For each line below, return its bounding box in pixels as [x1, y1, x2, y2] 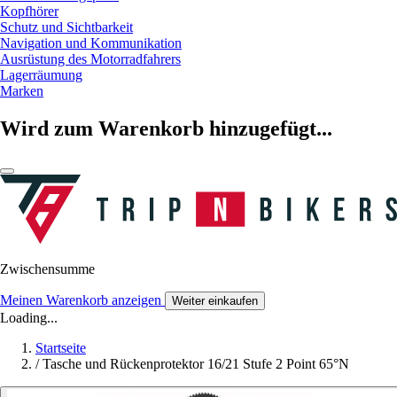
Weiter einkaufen [172, 294, 258, 308]
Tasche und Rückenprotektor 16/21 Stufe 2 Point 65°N [43, 356, 349, 372]
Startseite [35, 340, 86, 356]
